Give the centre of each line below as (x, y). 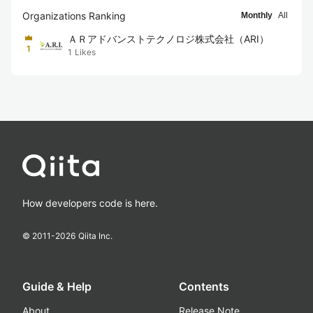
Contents (204, 286)
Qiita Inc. (95, 236)
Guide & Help (57, 286)
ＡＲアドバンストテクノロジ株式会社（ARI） (168, 39)
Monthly (257, 15)
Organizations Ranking (74, 16)
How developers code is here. (90, 203)
